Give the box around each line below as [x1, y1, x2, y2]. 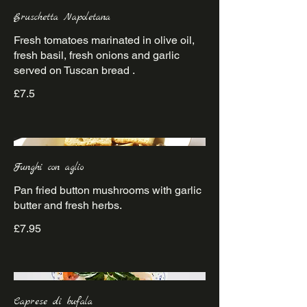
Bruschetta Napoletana [14, 10, 110, 25]
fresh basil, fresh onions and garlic [14, 49, 180, 62]
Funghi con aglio [14, 160, 84, 174]
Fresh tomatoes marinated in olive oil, [14, 34, 195, 47]
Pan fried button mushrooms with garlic [14, 183, 201, 197]
